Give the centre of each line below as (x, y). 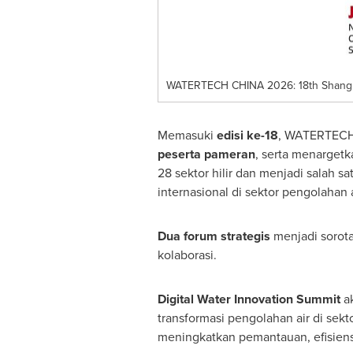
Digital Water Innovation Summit (249, 299)
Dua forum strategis (214, 236)
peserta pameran (206, 154)
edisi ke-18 (247, 135)
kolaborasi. (187, 255)
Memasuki (187, 135)
